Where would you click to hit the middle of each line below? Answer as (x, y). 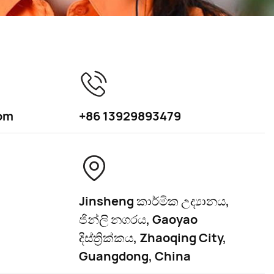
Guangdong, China (135, 256)
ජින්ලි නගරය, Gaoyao (138, 219)
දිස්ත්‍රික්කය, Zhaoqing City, (152, 237)
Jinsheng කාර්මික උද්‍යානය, (154, 201)
